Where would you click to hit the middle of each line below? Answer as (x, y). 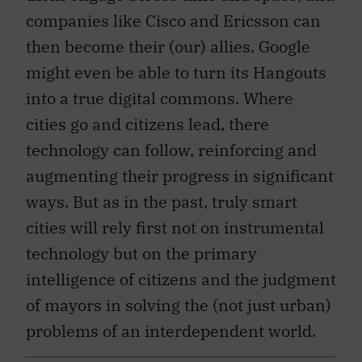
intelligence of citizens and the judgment (181, 271)
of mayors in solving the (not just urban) (179, 297)
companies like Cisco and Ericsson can (173, 13)
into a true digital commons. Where (160, 90)
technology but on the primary (141, 246)
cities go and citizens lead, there (147, 116)
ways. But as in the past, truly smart (162, 194)
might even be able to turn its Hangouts (176, 65)
